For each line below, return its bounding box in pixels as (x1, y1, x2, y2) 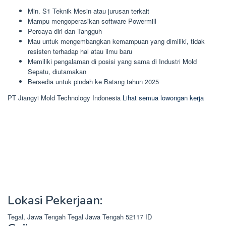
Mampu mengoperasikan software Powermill (28, 16, 156, 26)
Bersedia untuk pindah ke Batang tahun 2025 (28, 77, 159, 86)
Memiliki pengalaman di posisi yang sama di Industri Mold (28, 56, 197, 66)
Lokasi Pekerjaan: (8, 192, 102, 208)
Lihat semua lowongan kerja (123, 92, 204, 102)
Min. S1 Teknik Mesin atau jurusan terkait (28, 6, 149, 16)
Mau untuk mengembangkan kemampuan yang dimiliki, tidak (28, 36, 205, 46)
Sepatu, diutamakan (28, 67, 86, 76)
